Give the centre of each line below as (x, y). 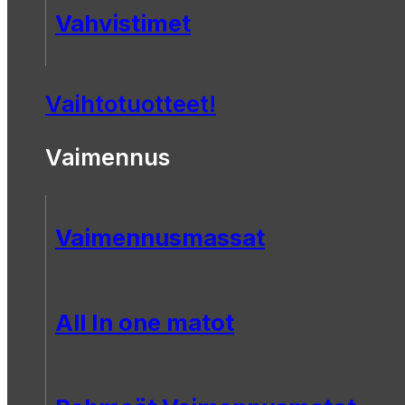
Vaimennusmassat (160, 238)
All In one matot (145, 323)
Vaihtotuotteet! (131, 104)
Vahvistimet (123, 24)
